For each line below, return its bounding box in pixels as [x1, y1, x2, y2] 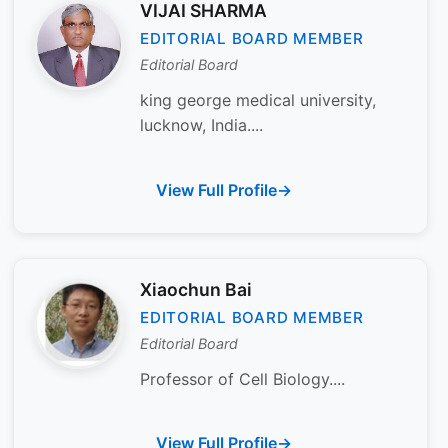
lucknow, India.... [140, 114, 263, 135]
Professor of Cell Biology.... [140, 368, 345, 389]
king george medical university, [140, 89, 376, 110]
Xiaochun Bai [140, 278, 252, 300]
